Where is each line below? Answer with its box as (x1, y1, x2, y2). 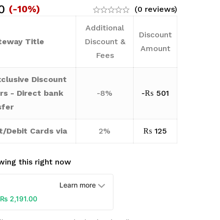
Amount (140, 44, 170, 53)
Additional (85, 23, 124, 32)
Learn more (59, 181, 96, 189)
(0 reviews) (135, 4, 177, 14)
